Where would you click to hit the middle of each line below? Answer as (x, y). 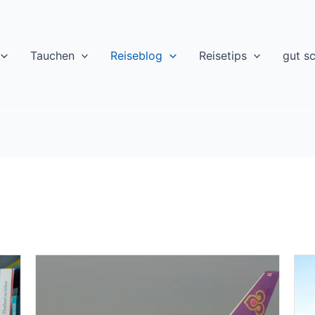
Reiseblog (137, 56)
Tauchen (52, 56)
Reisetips (223, 56)
